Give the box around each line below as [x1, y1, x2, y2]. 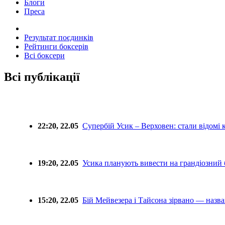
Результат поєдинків [24, 33, 93, 42]
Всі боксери [24, 51, 65, 60]
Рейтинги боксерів [24, 42, 88, 51]
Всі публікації [4, 70, 80, 83]
